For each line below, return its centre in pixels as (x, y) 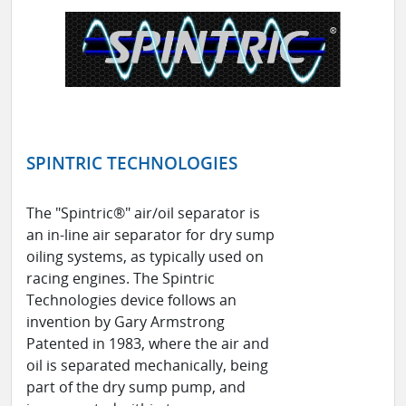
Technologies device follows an (131, 300)
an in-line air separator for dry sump (150, 235)
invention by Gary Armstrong (126, 322)
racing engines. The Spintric (121, 279)
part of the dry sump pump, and (136, 387)
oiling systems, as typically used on (145, 257)
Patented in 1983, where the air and (148, 344)
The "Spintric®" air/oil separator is (143, 213)
